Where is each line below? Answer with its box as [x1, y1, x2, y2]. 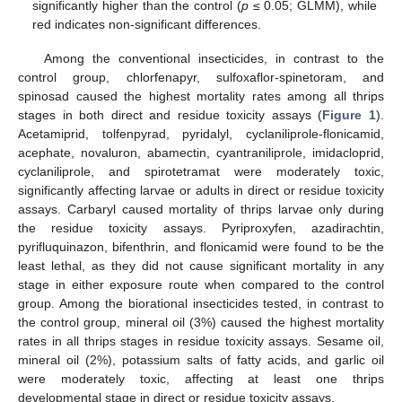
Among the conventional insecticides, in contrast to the [43, 50, 384, 66]
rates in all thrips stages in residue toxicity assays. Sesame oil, [18, 333, 384, 348]
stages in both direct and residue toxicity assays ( [18, 107, 323, 122]
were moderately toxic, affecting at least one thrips [18, 371, 384, 386]
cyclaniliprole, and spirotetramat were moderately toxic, [18, 163, 384, 179]
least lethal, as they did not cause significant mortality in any [18, 258, 384, 273]
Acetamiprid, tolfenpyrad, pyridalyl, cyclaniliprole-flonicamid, [18, 126, 384, 141]
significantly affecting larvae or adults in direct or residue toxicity [18, 182, 384, 197]
